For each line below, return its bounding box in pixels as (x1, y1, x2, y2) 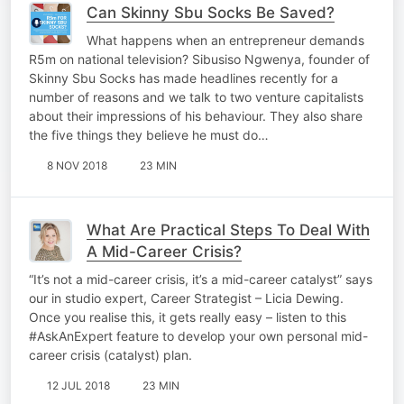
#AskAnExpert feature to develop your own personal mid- (29, 327, 368, 344)
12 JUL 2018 (47, 378, 110, 392)
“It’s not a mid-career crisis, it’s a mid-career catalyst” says (29, 271, 372, 287)
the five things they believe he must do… (29, 126, 269, 142)
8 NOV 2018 (47, 158, 107, 172)
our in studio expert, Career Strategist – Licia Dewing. (29, 289, 344, 306)
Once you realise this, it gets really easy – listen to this (29, 308, 346, 325)
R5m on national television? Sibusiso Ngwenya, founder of (29, 50, 370, 67)
